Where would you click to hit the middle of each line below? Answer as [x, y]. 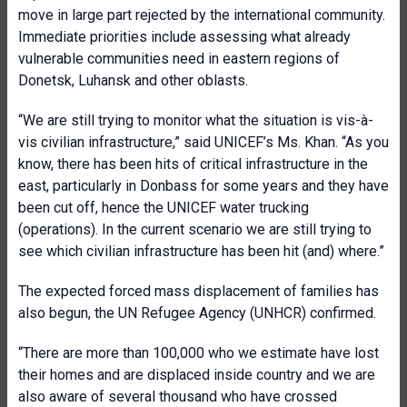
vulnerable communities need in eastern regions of [179, 59]
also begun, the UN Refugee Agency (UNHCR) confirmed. [197, 313]
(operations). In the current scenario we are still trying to [195, 229]
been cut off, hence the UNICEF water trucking [164, 208]
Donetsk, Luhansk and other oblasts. [133, 80]
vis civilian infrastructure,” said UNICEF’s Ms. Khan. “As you [203, 142]
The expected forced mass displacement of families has [199, 291]
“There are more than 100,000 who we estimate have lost [199, 353]
